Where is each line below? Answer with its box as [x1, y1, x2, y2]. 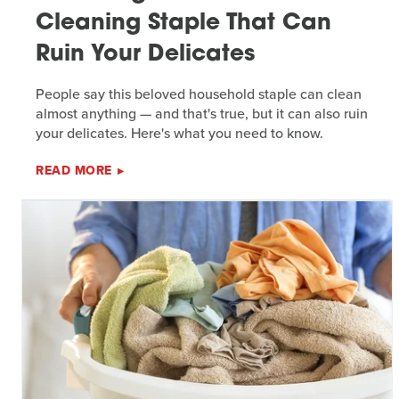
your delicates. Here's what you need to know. [36, 123, 323, 144]
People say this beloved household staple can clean [36, 84, 362, 105]
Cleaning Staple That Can [36, 12, 331, 36]
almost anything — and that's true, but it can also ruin [36, 103, 368, 125]
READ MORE [36, 161, 112, 181]
